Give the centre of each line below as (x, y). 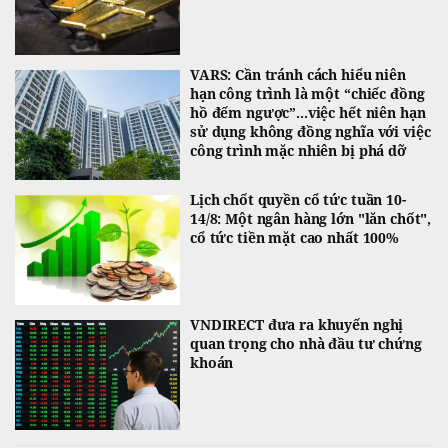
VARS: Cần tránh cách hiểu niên (298, 74)
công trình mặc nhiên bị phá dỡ (298, 150)
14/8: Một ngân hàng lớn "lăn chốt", (311, 218)
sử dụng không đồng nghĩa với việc (310, 131)
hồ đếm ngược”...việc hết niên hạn (308, 112)
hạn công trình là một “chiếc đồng (307, 93)
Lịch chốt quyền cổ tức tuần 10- (298, 199)
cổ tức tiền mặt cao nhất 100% (294, 237)
